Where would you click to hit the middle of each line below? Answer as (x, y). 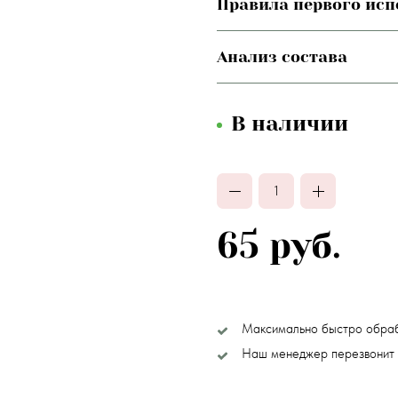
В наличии (290, 123)
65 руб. (279, 245)
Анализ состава (282, 56)
